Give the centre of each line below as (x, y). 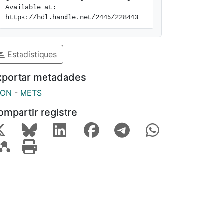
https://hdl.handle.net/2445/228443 (72, 17)
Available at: (31, 7)
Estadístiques (31, 54)
